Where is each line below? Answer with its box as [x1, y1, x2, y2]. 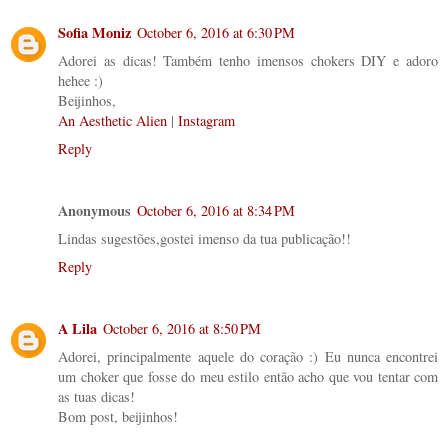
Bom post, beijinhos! [58, 406, 178, 426]
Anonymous [58, 199, 131, 221]
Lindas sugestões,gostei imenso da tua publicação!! [58, 228, 351, 248]
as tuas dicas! [58, 386, 135, 406]
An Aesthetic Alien [58, 110, 167, 130]
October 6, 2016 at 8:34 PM [137, 200, 295, 220]
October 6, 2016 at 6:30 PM [137, 22, 295, 42]
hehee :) [58, 70, 103, 90]
